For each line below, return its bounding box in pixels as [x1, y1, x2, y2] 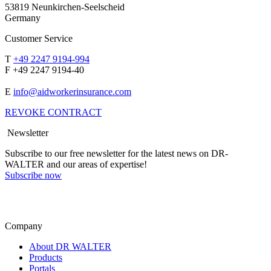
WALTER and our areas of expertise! [5, 158, 147, 169]
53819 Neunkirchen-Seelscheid [5, 1, 125, 12]
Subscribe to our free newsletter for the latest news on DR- [5, 148, 228, 158]
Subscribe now [5, 169, 62, 180]
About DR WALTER [29, 241, 111, 252]
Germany [5, 12, 41, 23]
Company [5, 220, 42, 231]
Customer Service [5, 33, 73, 44]
